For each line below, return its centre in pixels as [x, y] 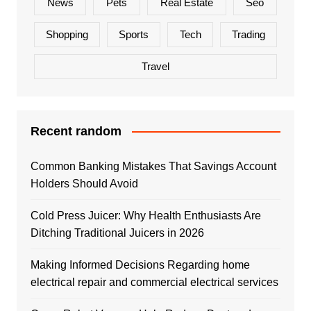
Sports [134, 34]
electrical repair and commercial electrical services [154, 282]
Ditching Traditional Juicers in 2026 [117, 233]
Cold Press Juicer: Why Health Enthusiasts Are [145, 215]
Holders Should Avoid [84, 183]
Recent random [76, 131]
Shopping [67, 34]
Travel [155, 66]
